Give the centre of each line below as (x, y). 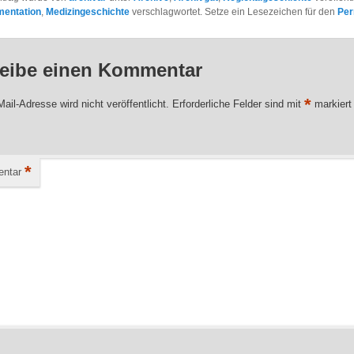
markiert (332, 104)
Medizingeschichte (88, 12)
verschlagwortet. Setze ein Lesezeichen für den (234, 12)
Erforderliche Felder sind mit (239, 104)
